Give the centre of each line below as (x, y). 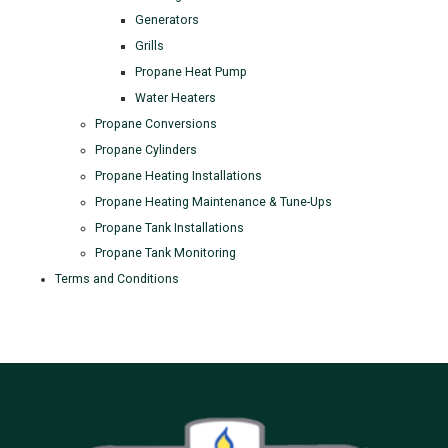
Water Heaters (175, 98)
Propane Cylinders (146, 149)
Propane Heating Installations (178, 175)
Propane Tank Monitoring (165, 253)
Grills (149, 46)
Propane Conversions (156, 124)
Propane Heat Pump (191, 72)
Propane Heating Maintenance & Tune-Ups (213, 201)
